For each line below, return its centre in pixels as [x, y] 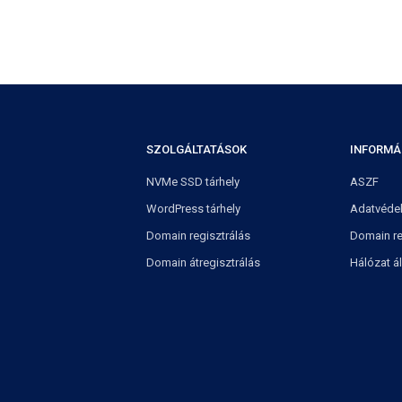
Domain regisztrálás [199, 236]
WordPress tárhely [194, 209]
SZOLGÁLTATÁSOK [197, 149]
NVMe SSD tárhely [193, 182]
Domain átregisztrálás [204, 262]
